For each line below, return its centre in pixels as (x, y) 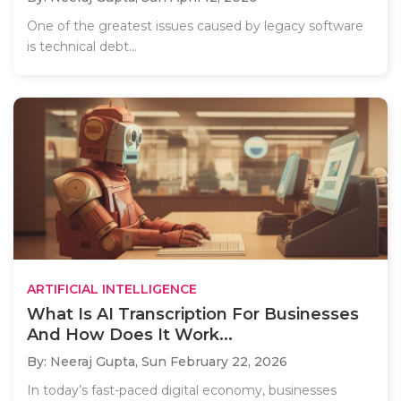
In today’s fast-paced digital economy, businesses (182, 391)
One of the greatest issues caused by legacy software (195, 26)
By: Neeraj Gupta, (84, 362)
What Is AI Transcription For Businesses (193, 315)
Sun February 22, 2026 (214, 362)
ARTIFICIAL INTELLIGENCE (112, 290)
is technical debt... (82, 46)
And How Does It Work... (130, 335)
